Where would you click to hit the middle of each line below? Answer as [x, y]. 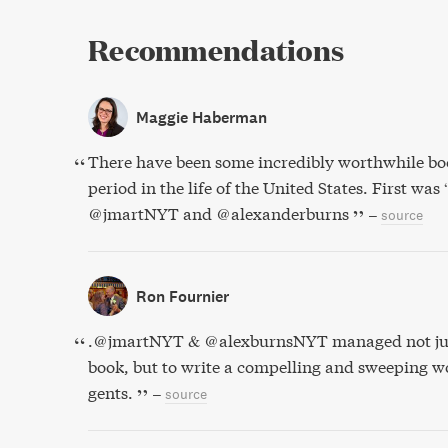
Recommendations [216, 50]
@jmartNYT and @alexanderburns [218, 213]
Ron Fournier [182, 296]
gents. [110, 392]
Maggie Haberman [201, 117]
